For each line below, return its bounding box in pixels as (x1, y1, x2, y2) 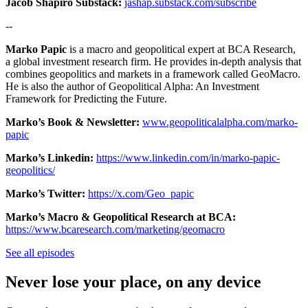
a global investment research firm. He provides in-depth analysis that (5, 56, 301, 68)
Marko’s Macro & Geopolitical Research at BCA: (5, 211, 236, 223)
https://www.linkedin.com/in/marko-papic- (96, 152, 280, 164)
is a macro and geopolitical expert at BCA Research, (67, 43, 296, 56)
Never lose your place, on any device (5, 273, 261, 291)
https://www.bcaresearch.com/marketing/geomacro (5, 223, 225, 236)
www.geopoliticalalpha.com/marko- (142, 116, 298, 129)
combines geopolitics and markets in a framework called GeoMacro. (5, 68, 300, 80)
